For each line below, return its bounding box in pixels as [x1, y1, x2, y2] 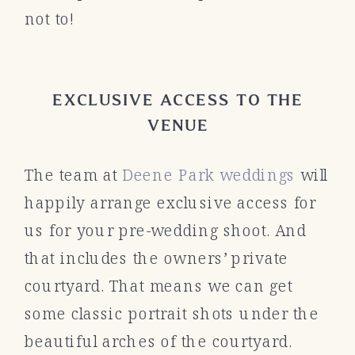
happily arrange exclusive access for [24, 192, 317, 213]
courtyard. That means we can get [24, 275, 292, 296]
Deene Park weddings [122, 164, 296, 185]
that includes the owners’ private [24, 247, 288, 269]
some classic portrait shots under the [24, 303, 319, 324]
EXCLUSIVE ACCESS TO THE [52, 92, 304, 108]
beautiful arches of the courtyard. [24, 330, 292, 352]
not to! [24, 7, 74, 29]
